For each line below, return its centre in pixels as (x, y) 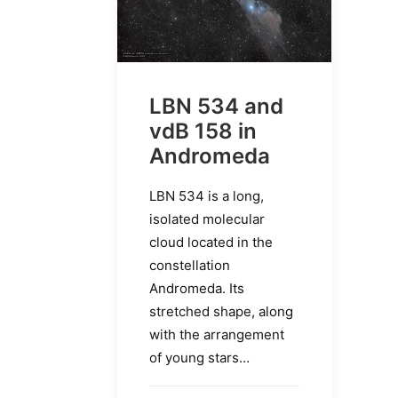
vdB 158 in (203, 131)
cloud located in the (211, 242)
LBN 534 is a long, (207, 195)
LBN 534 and (216, 106)
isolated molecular (207, 219)
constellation (190, 265)
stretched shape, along (221, 311)
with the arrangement (217, 334)
